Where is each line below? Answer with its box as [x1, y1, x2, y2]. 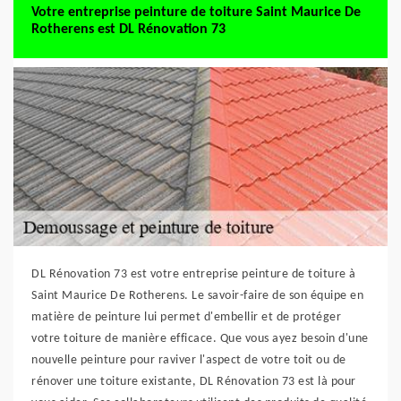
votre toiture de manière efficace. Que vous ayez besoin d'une [31, 332, 369, 346]
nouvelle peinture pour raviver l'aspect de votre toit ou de [31, 354, 346, 367]
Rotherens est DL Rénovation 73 [31, 22, 226, 37]
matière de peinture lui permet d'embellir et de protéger [31, 311, 341, 324]
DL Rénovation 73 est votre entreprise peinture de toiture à [31, 268, 356, 281]
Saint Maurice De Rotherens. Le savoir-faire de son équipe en [31, 289, 363, 303]
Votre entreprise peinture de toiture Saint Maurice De [31, 5, 361, 20]
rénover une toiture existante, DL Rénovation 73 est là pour [31, 375, 356, 388]
